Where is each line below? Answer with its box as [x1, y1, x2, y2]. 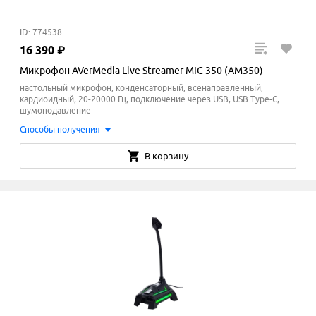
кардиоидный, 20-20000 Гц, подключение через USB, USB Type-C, [20, 95, 279, 104]
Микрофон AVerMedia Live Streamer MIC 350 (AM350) [20, 65, 263, 76]
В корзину [145, 151, 188, 161]
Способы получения [20, 125, 100, 134]
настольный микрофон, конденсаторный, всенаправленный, [20, 83, 263, 92]
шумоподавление [20, 106, 91, 115]
